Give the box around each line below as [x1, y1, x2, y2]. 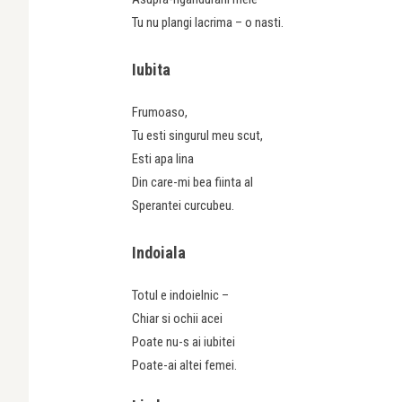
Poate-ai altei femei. [132, 356, 237, 373]
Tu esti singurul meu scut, [132, 127, 263, 144]
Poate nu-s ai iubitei [132, 333, 235, 350]
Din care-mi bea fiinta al [132, 173, 253, 190]
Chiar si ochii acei [132, 310, 223, 327]
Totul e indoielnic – [132, 286, 229, 303]
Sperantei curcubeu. [132, 197, 234, 214]
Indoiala [132, 242, 186, 262]
